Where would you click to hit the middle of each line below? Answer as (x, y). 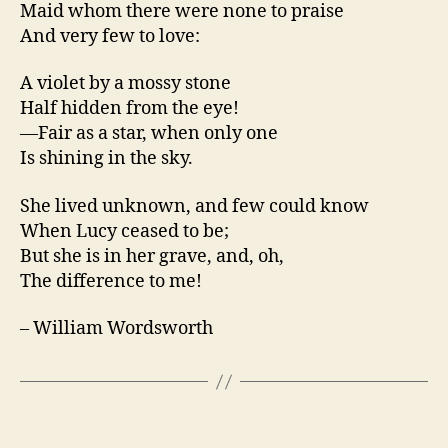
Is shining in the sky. (106, 159)
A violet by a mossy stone (125, 84)
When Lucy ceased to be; (124, 231)
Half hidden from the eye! (129, 109)
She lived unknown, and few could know (194, 206)
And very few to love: (110, 36)
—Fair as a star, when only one (149, 134)
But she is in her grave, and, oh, (152, 256)
